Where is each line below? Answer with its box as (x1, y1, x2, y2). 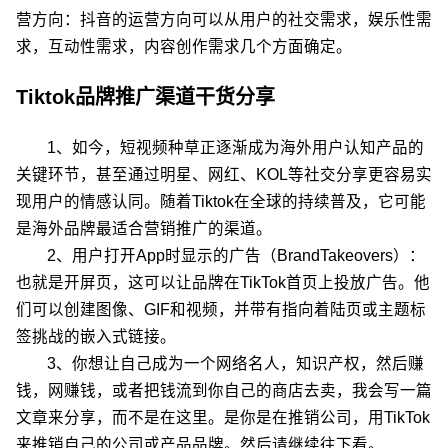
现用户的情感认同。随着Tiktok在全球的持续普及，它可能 (16, 193, 426, 210)
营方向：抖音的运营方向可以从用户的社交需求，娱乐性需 (16, 11, 432, 28)
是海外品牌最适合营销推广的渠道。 (16, 220, 272, 237)
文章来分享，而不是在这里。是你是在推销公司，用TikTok (16, 409, 430, 426)
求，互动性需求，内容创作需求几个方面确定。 (16, 38, 352, 55)
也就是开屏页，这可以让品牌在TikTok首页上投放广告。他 (16, 274, 430, 291)
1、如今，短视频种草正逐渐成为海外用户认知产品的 (47, 139, 424, 156)
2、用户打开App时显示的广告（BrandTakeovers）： (47, 247, 425, 264)
